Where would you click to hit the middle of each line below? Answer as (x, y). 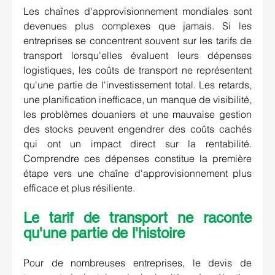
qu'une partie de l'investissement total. (111, 85)
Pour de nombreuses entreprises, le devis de (137, 263)
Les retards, (226, 85)
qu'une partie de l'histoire (104, 233)
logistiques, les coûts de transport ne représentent (137, 70)
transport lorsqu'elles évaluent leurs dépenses (137, 56)
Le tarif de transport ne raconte (137, 218)
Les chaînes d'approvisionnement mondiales (126, 11)
